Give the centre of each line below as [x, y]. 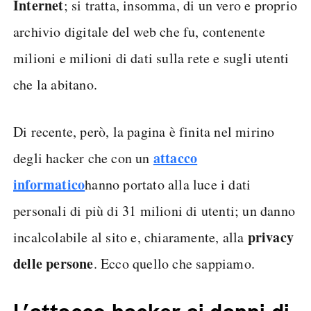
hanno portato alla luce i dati [168, 184]
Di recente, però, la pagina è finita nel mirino [144, 132]
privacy [271, 237]
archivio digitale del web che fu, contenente [139, 32]
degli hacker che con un [83, 158]
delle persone [53, 263]
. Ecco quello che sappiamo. [174, 263]
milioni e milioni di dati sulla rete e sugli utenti [151, 58]
